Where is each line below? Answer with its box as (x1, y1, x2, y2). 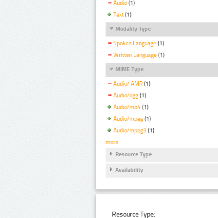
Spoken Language (113, 40, 156, 47)
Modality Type (115, 25, 151, 33)
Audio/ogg (113, 92, 138, 99)
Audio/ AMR (113, 80, 143, 88)
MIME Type (115, 66, 144, 73)
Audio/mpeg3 (113, 127, 146, 134)
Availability (115, 166, 143, 174)
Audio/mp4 (113, 104, 141, 111)
